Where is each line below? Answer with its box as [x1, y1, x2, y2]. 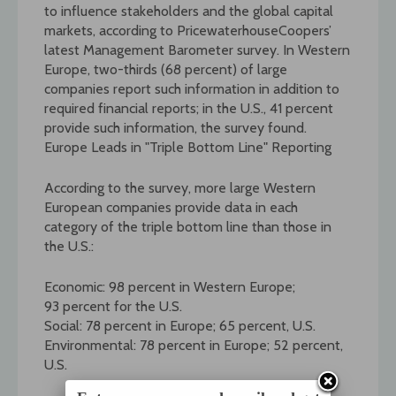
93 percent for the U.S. [44, 297, 182, 315]
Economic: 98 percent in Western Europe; [44, 278, 295, 295]
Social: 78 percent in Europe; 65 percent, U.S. [44, 316, 316, 334]
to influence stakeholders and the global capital [44, 2, 333, 19]
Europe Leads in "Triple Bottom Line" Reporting [44, 138, 331, 156]
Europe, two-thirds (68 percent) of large [44, 60, 287, 78]
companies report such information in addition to [44, 80, 339, 97]
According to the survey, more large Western [44, 179, 316, 196]
